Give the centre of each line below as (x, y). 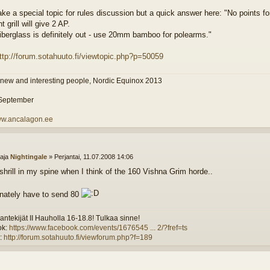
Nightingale (28, 156)
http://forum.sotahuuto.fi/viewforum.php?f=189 (78, 238)
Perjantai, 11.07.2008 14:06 (93, 156)
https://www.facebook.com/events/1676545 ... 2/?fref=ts (98, 228)
